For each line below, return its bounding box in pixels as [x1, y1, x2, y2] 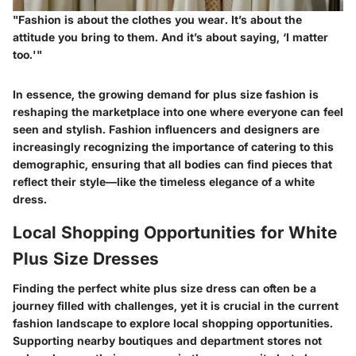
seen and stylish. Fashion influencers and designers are [13, 122, 319, 136]
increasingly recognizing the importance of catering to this [13, 139, 334, 153]
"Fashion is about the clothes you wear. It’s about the [13, 12, 302, 26]
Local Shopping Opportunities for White [13, 222, 337, 242]
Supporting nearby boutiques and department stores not [13, 334, 322, 348]
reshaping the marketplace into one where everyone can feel [13, 104, 343, 118]
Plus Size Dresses [13, 248, 159, 269]
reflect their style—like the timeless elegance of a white [13, 174, 315, 188]
